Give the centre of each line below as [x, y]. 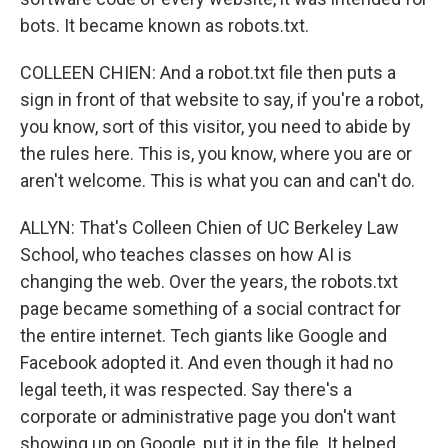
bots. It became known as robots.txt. [164, 25]
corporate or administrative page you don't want [208, 416]
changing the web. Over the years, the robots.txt [209, 281]
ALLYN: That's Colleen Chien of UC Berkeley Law [209, 227]
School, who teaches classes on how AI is [186, 254]
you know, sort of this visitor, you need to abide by [215, 126]
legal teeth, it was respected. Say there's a [186, 389]
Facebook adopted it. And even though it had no [206, 362]
